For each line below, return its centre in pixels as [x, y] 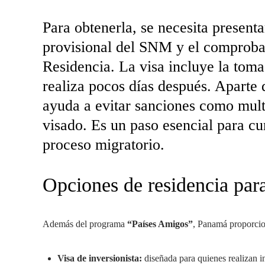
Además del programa [85, 224]
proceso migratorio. [104, 145]
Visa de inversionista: [100, 258]
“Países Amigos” [160, 224]
